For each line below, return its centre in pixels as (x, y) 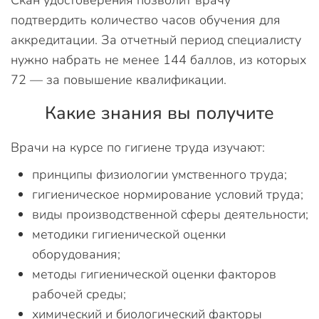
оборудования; (76, 254)
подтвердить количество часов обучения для (146, 20)
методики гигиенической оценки (129, 234)
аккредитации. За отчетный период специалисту (156, 40)
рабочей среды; (79, 294)
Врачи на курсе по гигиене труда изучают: (138, 147)
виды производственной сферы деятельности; (170, 214)
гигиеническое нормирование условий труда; (168, 194)
